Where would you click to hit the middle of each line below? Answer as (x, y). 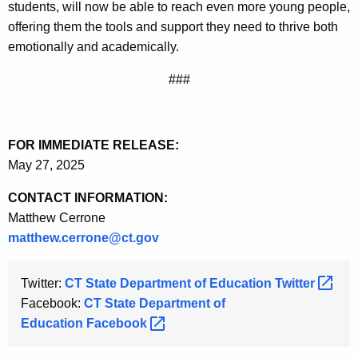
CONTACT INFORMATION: (88, 197)
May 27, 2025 (46, 165)
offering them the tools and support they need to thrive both (173, 26)
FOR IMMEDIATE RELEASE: (93, 145)
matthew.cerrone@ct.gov (84, 237)
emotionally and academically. (95, 46)
